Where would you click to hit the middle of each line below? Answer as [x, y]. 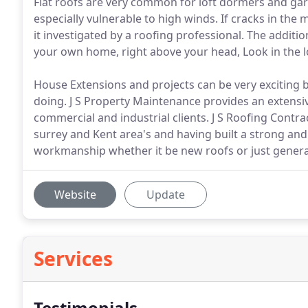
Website [75, 195]
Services [73, 258]
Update [166, 195]
